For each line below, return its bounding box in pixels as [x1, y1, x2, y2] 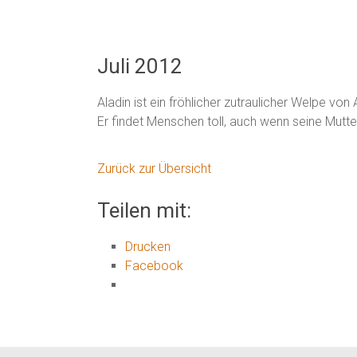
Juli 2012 [97, 54, 182, 78]
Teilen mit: [97, 198, 191, 222]
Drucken [125, 239, 171, 254]
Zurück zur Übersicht [97, 161, 211, 176]
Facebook [125, 258, 183, 273]
